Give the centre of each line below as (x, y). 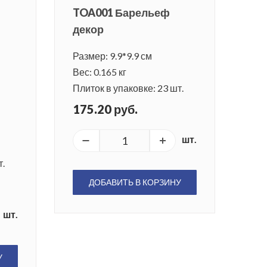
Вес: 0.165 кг (100, 72)
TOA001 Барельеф (121, 13)
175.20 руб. (105, 109)
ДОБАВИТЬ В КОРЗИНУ (135, 182)
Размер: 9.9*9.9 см (112, 56)
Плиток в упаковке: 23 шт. (128, 88)
